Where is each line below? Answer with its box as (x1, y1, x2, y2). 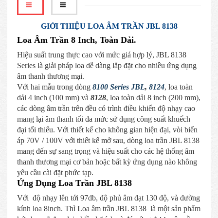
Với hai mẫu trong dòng (17, 82, 91, 91)
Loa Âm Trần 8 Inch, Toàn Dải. (17, 35, 136, 45)
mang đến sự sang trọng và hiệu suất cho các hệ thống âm (17, 146, 194, 155)
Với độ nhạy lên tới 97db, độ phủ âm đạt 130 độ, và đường (17, 193, 200, 202)
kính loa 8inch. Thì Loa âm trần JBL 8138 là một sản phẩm (17, 204, 200, 213)
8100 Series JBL (91, 82, 145, 91)
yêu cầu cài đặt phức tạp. (17, 168, 93, 177)
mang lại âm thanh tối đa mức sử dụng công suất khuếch (17, 114, 190, 123)
